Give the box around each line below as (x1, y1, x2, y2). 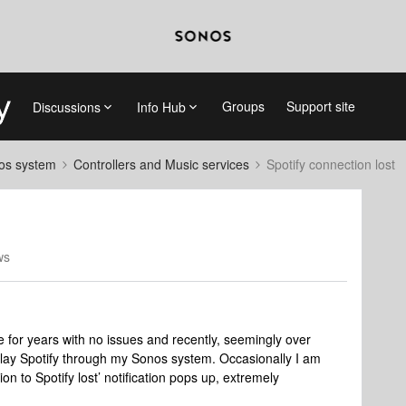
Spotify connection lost (266, 155, 395, 173)
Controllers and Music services (73, 155, 249, 173)
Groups (221, 97, 265, 115)
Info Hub (136, 97, 186, 116)
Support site (285, 97, 355, 115)
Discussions (32, 97, 101, 116)
